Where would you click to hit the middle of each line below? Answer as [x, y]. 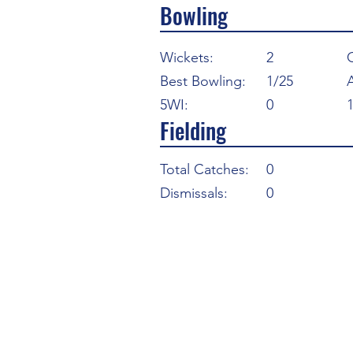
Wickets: [187, 58]
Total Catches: [204, 169]
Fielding [193, 130]
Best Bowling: [203, 81]
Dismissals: [194, 193]
